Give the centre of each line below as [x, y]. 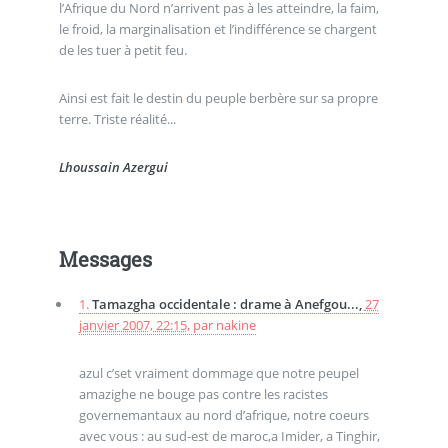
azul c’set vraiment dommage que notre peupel [218, 372]
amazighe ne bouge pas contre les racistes [203, 393]
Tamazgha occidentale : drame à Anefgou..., [228, 304]
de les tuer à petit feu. [122, 50]
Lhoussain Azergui [113, 166]
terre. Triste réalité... [117, 118]
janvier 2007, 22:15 [132, 325]
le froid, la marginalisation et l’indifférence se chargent [217, 29]
